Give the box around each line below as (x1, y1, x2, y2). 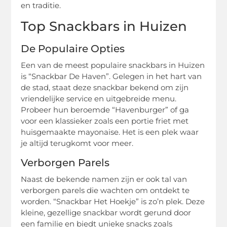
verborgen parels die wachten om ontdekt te (21, 185, 190, 195)
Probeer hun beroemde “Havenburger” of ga (21, 104, 190, 115)
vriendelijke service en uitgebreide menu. (21, 93, 177, 103)
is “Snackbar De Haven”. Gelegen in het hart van (21, 71, 202, 81)
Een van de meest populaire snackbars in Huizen (21, 60, 205, 70)
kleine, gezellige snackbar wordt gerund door (21, 207, 192, 217)
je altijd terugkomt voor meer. (21, 138, 134, 148)
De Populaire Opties (21, 42, 125, 55)
